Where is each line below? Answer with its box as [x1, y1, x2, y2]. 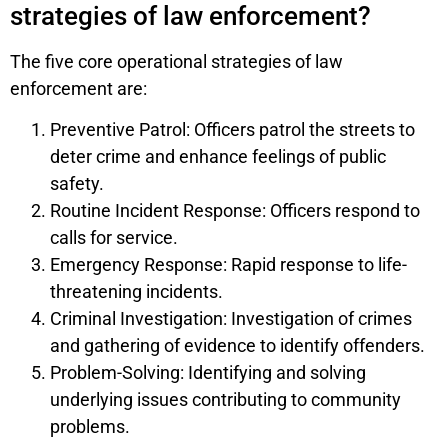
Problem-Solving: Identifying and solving [50, 362, 366, 384]
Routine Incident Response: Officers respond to [50, 200, 420, 222]
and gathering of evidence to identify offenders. [50, 335, 425, 357]
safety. [50, 173, 104, 195]
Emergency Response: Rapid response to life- [50, 254, 407, 276]
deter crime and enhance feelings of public [50, 146, 386, 168]
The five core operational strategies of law [10, 50, 343, 72]
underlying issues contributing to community [50, 389, 401, 411]
